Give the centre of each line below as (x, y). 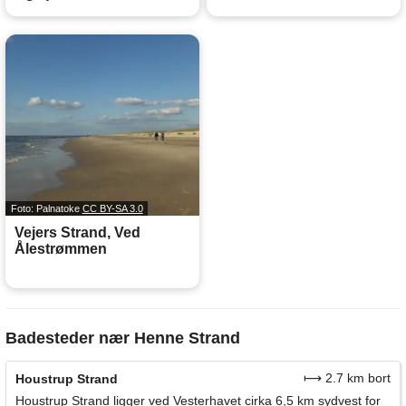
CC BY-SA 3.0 (112, 209)
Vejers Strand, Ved (77, 233)
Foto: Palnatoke (46, 209)
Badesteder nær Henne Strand (123, 338)
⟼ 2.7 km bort (347, 378)
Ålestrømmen (61, 249)
